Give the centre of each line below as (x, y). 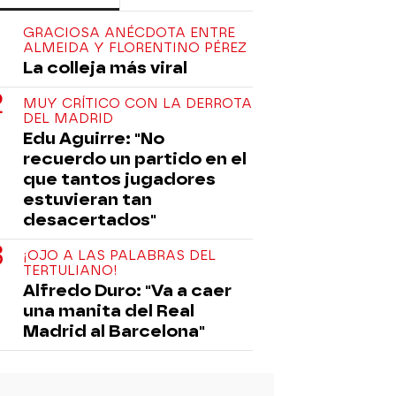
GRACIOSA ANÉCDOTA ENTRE (129, 32)
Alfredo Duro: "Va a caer (127, 290)
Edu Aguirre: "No (94, 138)
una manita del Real (109, 310)
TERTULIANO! (70, 270)
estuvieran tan (88, 199)
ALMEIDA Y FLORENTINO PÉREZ (135, 47)
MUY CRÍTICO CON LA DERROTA (137, 103)
